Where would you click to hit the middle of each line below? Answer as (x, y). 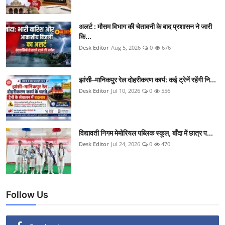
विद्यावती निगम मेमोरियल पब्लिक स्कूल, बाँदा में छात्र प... (146, 133)
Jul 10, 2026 (126, 91)
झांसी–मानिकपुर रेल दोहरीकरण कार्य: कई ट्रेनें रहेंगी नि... (147, 80)
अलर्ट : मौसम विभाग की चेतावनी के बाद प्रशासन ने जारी (145, 27)
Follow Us (27, 195)
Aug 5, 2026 (126, 48)
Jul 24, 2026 (126, 144)
